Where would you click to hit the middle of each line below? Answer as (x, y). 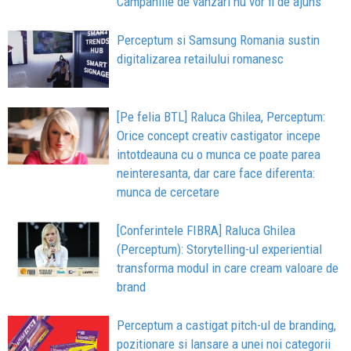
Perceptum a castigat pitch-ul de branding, (227, 326)
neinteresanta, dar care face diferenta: (216, 174)
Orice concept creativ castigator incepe (219, 136)
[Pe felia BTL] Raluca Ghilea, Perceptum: (221, 117)
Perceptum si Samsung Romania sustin (219, 40)
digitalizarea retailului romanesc (201, 59)
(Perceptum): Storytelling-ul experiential (220, 250)
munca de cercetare (168, 192)
